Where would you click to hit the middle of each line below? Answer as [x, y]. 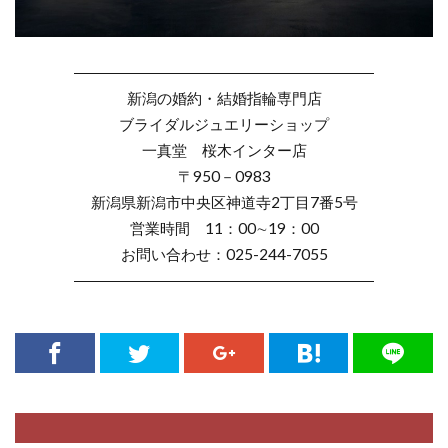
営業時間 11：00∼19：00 [224, 227]
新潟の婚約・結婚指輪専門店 [224, 97]
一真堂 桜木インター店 [224, 149]
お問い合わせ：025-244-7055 [224, 253]
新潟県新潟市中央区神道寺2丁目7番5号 [224, 201]
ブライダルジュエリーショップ [224, 123]
